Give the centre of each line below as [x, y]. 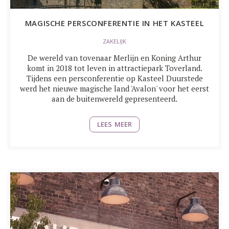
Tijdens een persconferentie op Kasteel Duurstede [114, 78]
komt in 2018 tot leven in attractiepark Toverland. [114, 68]
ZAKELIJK [114, 41]
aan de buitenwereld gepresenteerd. [114, 99]
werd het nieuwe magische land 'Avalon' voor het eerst [114, 88]
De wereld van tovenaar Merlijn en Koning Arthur [114, 58]
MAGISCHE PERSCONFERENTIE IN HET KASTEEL [114, 23]
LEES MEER [114, 124]
